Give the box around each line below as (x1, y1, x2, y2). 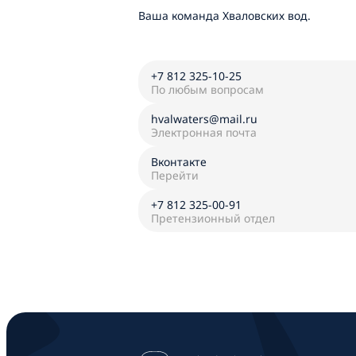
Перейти (151, 168, 199, 183)
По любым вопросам (151, 82, 264, 97)
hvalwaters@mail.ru (151, 111, 257, 126)
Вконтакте (151, 154, 207, 169)
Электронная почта (151, 125, 257, 140)
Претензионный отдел (151, 211, 275, 226)
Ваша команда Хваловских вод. (138, 8, 311, 23)
